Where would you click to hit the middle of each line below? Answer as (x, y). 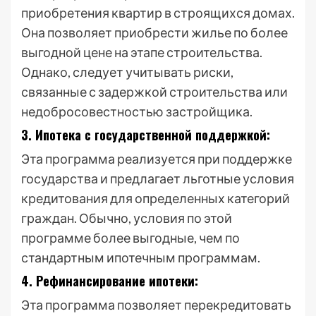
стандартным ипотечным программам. (141, 257)
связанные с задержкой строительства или (154, 92)
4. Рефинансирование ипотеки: (110, 281)
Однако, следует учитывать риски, (127, 72)
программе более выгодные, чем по (130, 238)
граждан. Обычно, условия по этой (127, 218)
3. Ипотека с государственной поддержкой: (146, 135)
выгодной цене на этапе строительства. (142, 52)
